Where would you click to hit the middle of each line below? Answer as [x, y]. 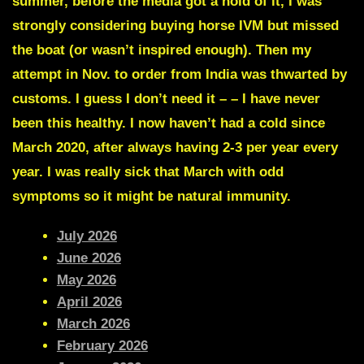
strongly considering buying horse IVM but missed [175, 25]
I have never [281, 98]
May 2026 [86, 279]
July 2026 [87, 236]
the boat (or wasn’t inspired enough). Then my [162, 50]
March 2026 [93, 323]
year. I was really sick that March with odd [148, 171]
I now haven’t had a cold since [225, 123]
